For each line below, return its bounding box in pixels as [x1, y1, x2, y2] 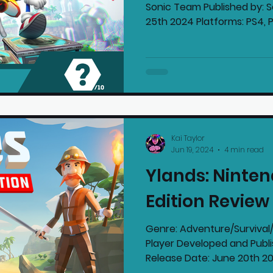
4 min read [224, 144, 264, 155]
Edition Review [146, 189, 269, 213]
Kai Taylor [171, 133, 205, 144]
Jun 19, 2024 [171, 144, 213, 155]
